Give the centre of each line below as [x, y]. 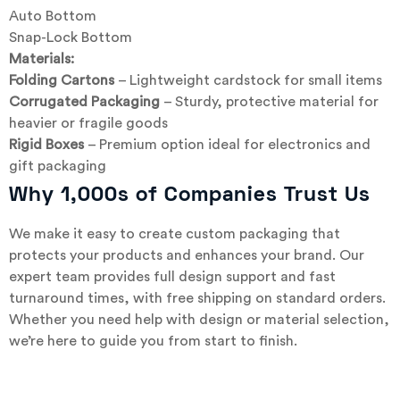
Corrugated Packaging [84, 101]
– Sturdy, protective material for [269, 101]
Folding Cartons [62, 80]
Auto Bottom [53, 16]
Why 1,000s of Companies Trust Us [193, 196]
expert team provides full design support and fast [172, 276]
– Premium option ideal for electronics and [227, 144]
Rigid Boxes [46, 144]
